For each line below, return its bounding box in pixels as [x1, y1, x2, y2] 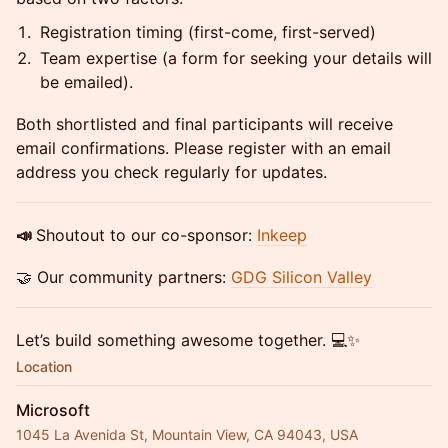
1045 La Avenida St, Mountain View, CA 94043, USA [16, 426, 358, 443]
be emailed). [40, 72, 133, 92]
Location [16, 358, 72, 375]
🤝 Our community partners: [16, 267, 231, 287]
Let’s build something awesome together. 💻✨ [16, 330, 360, 350]
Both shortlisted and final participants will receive [16, 114, 393, 134]
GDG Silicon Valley [231, 267, 372, 287]
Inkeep [257, 225, 307, 245]
